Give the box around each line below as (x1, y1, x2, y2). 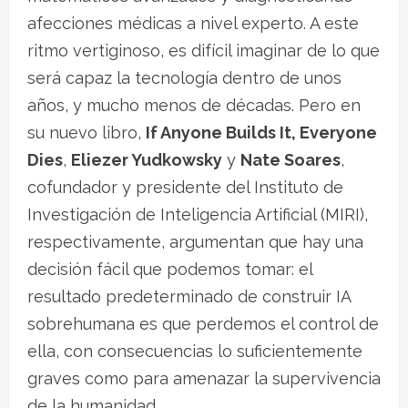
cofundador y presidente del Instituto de (27, 177, 343, 197)
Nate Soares (240, 149, 341, 169)
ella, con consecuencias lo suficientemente (27, 341, 362, 361)
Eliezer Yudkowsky (71, 149, 222, 169)
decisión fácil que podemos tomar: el (27, 259, 312, 279)
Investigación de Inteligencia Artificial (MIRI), (27, 204, 368, 224)
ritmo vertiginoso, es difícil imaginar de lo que (27, 40, 380, 60)
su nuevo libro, (27, 122, 146, 142)
